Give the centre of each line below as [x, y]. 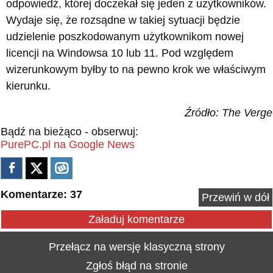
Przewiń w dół [236, 197]
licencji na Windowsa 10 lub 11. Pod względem [120, 53]
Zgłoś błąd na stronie [136, 265]
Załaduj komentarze [136, 219]
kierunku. [28, 86]
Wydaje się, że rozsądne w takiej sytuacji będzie [123, 20]
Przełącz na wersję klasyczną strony [136, 246]
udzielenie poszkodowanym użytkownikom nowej [125, 36]
